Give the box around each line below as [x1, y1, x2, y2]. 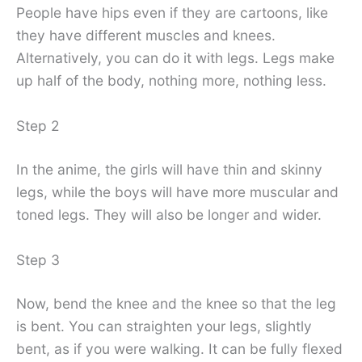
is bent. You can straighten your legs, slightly [16, 317, 312, 335]
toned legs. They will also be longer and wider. [16, 206, 322, 224]
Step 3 [16, 250, 60, 268]
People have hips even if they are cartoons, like [16, 4, 328, 22]
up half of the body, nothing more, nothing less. [16, 72, 326, 90]
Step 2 [16, 117, 59, 135]
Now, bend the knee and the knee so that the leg [16, 294, 336, 312]
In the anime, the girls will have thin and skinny [16, 161, 322, 179]
